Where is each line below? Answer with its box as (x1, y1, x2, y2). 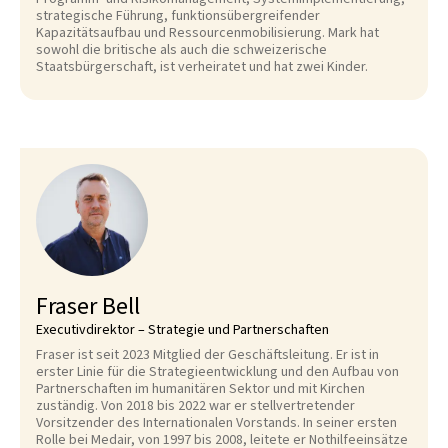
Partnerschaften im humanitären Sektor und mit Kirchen (36, 379, 365, 399)
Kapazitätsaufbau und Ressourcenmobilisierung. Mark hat (36, 23, 379, 43)
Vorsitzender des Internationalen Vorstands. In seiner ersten (36, 413, 397, 433)
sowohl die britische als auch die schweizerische (36, 40, 327, 60)
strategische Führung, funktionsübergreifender (36, 6, 320, 26)
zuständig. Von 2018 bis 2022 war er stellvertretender (36, 396, 355, 416)
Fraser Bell (36, 289, 140, 324)
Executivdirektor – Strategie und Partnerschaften (36, 320, 329, 340)
